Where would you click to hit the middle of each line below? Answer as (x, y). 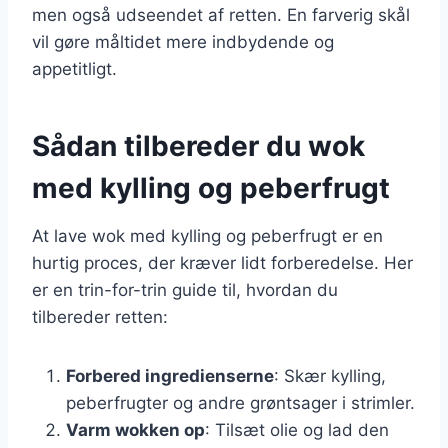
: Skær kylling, (330, 375)
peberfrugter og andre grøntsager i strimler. (240, 402)
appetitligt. (74, 68)
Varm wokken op (135, 429)
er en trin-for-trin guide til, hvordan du (185, 289)
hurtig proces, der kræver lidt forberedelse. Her (222, 262)
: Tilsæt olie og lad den (297, 429)
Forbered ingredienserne (170, 375)
